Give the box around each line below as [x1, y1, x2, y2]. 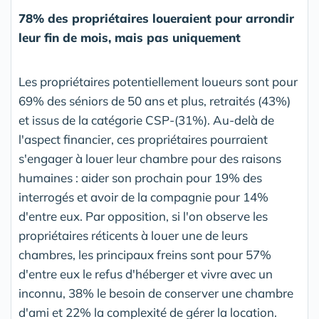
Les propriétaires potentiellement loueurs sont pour [19, 74, 298, 90]
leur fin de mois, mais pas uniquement [19, 30, 241, 46]
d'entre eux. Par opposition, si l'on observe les [19, 209, 268, 224]
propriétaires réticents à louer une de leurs [19, 228, 248, 244]
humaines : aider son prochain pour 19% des [19, 170, 262, 186]
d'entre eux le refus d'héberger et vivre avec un [19, 266, 273, 282]
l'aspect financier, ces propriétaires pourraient [19, 132, 268, 147]
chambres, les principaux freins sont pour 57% [19, 247, 271, 263]
